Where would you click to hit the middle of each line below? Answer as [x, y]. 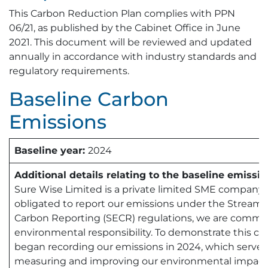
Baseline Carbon [89, 99]
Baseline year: [51, 150]
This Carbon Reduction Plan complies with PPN [122, 13]
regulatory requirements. [70, 71]
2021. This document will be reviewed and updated [130, 42]
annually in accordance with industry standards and [133, 57]
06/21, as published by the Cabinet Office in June [125, 28]
